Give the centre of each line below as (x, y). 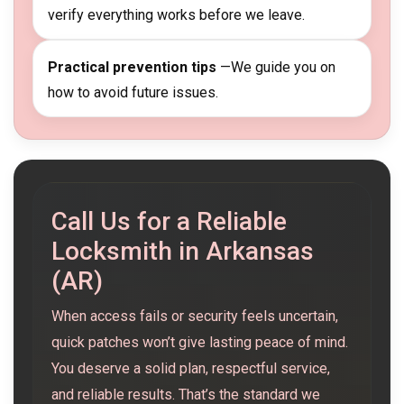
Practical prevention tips (132, 68)
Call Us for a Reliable (169, 222)
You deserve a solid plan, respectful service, (191, 369)
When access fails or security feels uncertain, (195, 317)
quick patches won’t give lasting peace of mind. (200, 343)
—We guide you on (276, 68)
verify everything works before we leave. (176, 15)
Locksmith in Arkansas (183, 252)
